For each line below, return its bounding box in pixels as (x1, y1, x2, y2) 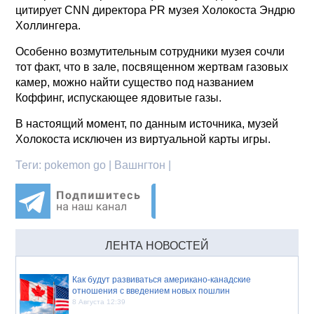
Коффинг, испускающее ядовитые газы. (15, 91, 222, 104)
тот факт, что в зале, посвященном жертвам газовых (15, 60, 289, 73)
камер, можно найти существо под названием (15, 76, 254, 88)
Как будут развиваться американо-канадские (72, 274, 252, 285)
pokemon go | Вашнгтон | (44, 158, 172, 171)
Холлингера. (15, 19, 81, 32)
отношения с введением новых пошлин (72, 285, 231, 296)
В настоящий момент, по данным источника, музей (15, 117, 279, 130)
